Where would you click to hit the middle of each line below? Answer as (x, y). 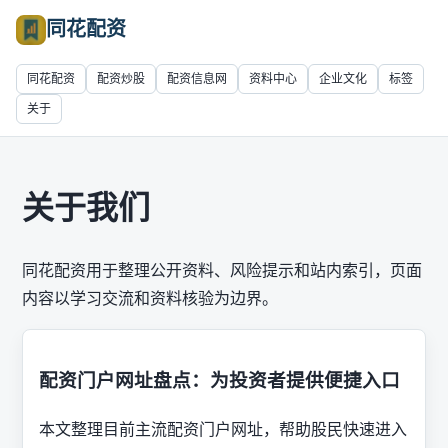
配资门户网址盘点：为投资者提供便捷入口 (219, 381)
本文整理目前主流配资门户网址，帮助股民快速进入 (223, 429)
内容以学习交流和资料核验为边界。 (150, 299)
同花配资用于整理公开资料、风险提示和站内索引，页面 (222, 271)
